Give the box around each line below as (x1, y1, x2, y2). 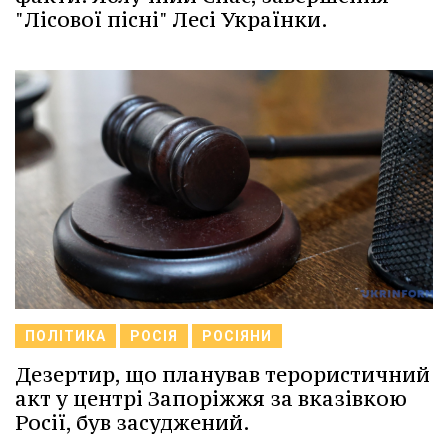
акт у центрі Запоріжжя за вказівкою (15, 384, 407, 412)
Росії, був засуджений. (15, 408, 250, 436)
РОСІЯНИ (202, 327, 272, 344)
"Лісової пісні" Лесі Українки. (15, 5, 328, 33)
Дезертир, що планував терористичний (15, 360, 430, 388)
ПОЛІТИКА (25, 327, 106, 344)
